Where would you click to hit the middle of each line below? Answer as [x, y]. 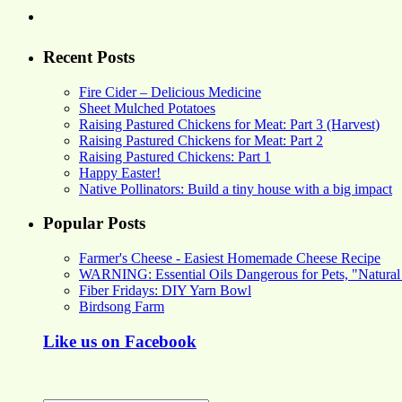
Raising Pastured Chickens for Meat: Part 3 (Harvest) [229, 124]
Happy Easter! [120, 172]
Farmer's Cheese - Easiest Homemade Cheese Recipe [230, 258]
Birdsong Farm [122, 307]
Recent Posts [89, 57]
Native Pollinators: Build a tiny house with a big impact [236, 188]
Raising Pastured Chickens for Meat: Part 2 [201, 140]
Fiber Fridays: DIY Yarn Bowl [165, 291]
